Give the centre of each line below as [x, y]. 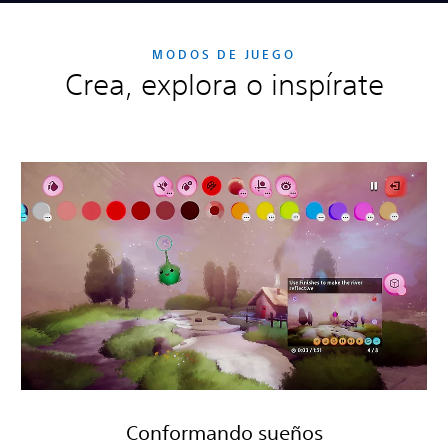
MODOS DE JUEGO [224, 53]
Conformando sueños [224, 433]
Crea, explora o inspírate [224, 84]
